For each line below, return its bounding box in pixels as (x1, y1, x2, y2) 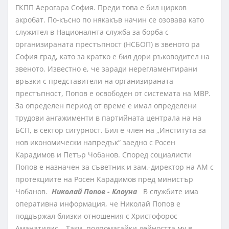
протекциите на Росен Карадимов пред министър (15, 174, 193, 185)
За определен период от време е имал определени (15, 101, 197, 111)
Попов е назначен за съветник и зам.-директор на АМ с (15, 162, 214, 172)
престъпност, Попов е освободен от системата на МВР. (15, 88, 211, 99)
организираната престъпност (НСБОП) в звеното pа (15, 39, 200, 50)
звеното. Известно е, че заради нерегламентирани (15, 64, 197, 74)
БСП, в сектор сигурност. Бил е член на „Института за (15, 125, 206, 135)
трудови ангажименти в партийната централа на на (15, 113, 201, 123)
